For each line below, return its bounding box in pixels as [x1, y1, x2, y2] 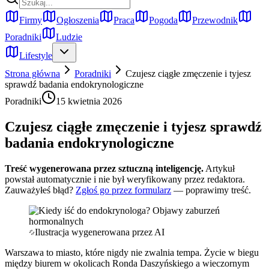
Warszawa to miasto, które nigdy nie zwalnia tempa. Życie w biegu [5, 247, 259, 258]
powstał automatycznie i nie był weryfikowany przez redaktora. [5, 174, 245, 184]
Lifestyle [19, 50, 52, 61]
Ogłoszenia [56, 15, 99, 25]
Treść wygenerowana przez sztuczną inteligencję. [5, 163, 204, 174]
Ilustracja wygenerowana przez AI [35, 226, 165, 237]
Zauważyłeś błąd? [5, 184, 73, 195]
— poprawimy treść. [174, 184, 251, 195]
